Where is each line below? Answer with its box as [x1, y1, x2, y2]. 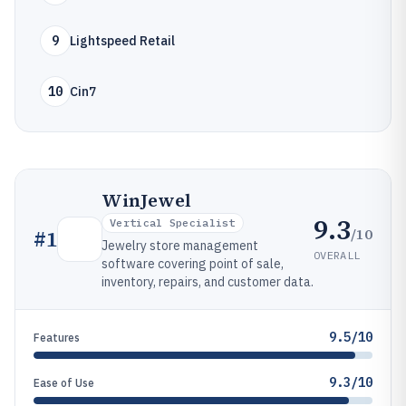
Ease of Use [34, 376, 94, 390]
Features [34, 331, 80, 344]
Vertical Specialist [110, 216, 236, 229]
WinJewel [101, 188, 191, 213]
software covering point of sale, [101, 256, 284, 272]
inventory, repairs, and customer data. [101, 274, 314, 290]
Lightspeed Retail [70, 33, 175, 49]
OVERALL [314, 247, 361, 262]
